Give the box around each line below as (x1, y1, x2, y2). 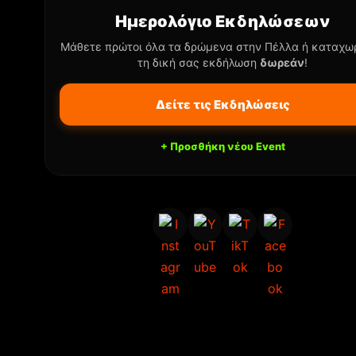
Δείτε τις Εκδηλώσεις (155, 96, 290, 112)
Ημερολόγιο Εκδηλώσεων (115, 11, 330, 31)
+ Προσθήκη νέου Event (160, 139, 285, 153)
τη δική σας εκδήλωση (137, 55, 260, 69)
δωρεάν (260, 55, 304, 69)
